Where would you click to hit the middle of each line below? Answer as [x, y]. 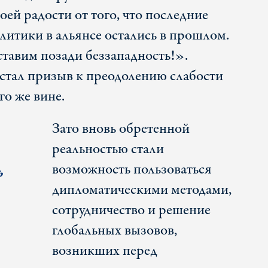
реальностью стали [108, 150]
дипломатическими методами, [141, 190]
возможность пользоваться [132, 170]
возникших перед [104, 251]
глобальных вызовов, [114, 231]
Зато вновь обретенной [121, 129]
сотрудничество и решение [131, 211]
